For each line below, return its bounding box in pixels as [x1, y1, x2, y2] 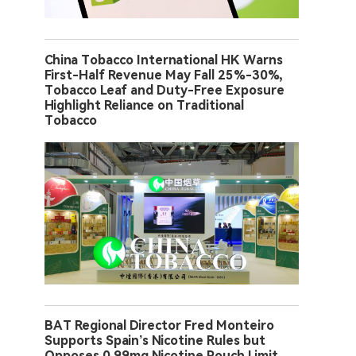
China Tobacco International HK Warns [44, 52, 283, 68]
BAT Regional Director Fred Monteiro [44, 317, 274, 333]
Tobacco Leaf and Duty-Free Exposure [44, 82, 284, 98]
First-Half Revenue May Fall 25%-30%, [44, 67, 283, 83]
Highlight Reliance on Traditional [44, 97, 244, 113]
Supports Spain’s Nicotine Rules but [44, 332, 265, 348]
